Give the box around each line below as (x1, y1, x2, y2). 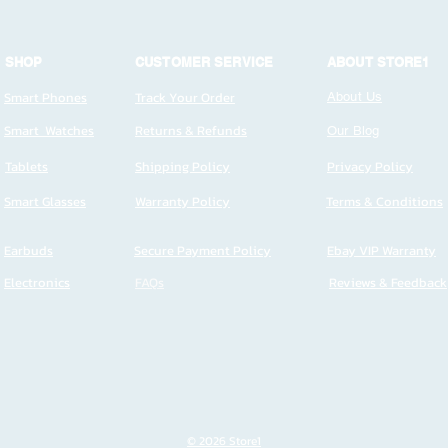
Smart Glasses (4, 192, 86, 211)
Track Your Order (135, 88, 235, 107)
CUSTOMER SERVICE (135, 54, 274, 70)
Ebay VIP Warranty (327, 241, 436, 260)
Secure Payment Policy (134, 241, 271, 260)
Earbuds (4, 241, 53, 260)
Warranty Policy (135, 192, 230, 211)
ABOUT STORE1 (327, 54, 430, 70)
